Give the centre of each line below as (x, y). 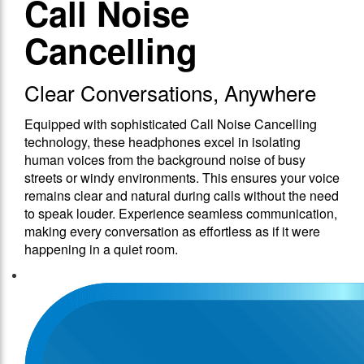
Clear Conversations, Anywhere (170, 93)
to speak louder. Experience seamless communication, (181, 214)
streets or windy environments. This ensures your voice (182, 178)
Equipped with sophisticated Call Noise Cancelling (171, 124)
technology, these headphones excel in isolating (162, 142)
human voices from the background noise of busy (165, 160)
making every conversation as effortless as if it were (172, 232)
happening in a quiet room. (101, 249)
